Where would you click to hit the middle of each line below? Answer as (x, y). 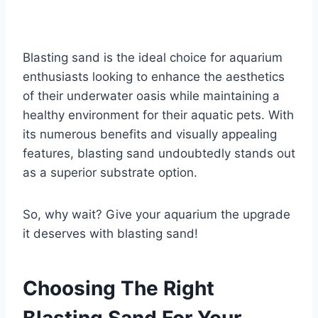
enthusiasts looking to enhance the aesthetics (154, 77)
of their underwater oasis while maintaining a (151, 96)
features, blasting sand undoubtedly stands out (159, 154)
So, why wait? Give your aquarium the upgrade (157, 215)
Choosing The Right (119, 289)
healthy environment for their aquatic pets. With (158, 115)
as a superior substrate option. (110, 173)
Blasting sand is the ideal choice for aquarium (153, 58)
